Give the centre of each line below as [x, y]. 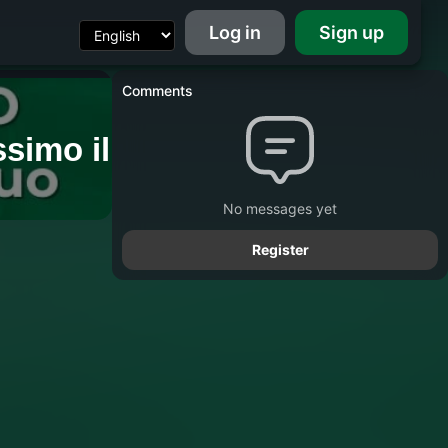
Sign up [351, 32]
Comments [157, 90]
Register [280, 249]
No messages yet [280, 208]
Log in [234, 32]
